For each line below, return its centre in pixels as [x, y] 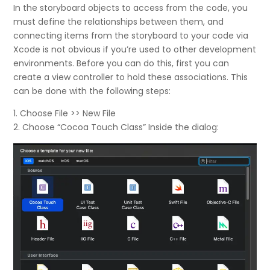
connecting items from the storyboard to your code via [131, 35]
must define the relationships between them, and [119, 21]
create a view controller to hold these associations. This [131, 77]
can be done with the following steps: [92, 91]
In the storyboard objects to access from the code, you [131, 8]
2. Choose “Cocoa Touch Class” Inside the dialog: [116, 127]
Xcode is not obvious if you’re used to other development [135, 49]
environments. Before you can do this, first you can [121, 63]
